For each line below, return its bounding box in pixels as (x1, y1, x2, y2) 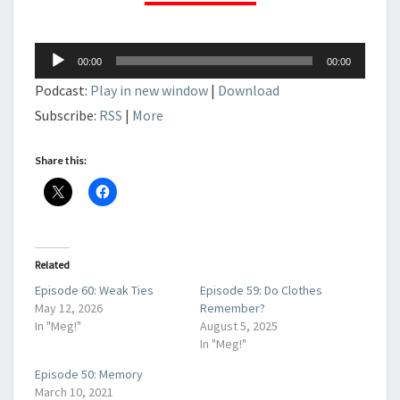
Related (35, 258, 70, 271)
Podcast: (35, 81, 90, 99)
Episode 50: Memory (35, 366, 143, 382)
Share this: (35, 154, 87, 167)
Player (34, 62, 73, 80)
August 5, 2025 (200, 318, 278, 334)
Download (218, 81, 279, 99)
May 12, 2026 (35, 300, 103, 316)
